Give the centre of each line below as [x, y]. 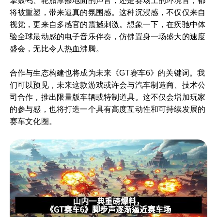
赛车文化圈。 [33, 121]
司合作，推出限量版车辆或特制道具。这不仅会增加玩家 [108, 97]
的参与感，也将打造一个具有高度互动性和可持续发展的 [108, 109]
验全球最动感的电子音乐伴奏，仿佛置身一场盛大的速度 [108, 37]
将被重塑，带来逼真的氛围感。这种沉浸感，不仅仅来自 [108, 12]
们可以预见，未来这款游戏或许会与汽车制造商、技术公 [108, 85]
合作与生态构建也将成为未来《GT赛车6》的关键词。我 [108, 73]
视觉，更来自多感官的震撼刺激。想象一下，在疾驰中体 [108, 24]
